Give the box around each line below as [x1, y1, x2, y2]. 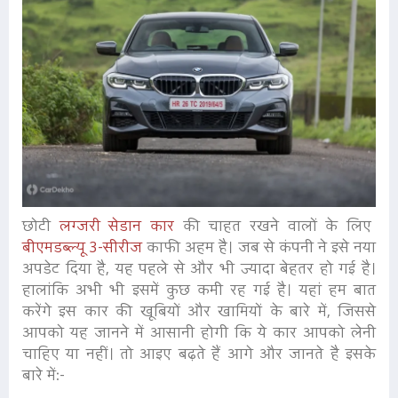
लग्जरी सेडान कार [59, 216, 183, 241]
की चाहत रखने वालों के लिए [182, 216, 377, 241]
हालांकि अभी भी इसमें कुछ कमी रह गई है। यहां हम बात [22, 280, 376, 305]
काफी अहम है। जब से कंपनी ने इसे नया [142, 237, 377, 262]
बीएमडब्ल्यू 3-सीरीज [22, 237, 143, 262]
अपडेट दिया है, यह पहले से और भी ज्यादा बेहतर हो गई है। [22, 259, 376, 283]
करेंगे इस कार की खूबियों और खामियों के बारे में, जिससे [22, 301, 376, 326]
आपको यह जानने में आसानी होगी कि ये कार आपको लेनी [22, 322, 376, 347]
